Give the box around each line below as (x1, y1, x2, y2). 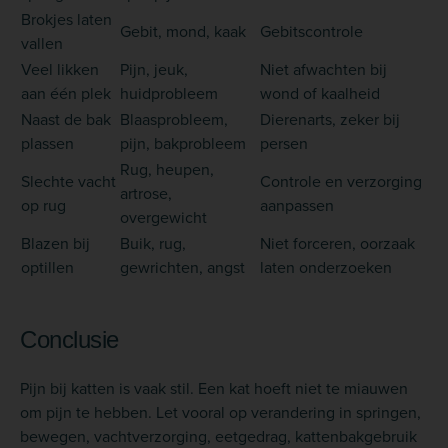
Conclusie (20, 325, 119, 353)
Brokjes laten (21, 7, 112, 30)
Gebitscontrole (260, 19, 363, 42)
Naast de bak (21, 107, 111, 130)
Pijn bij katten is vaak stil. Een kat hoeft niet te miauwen (20, 376, 408, 399)
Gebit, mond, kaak (120, 19, 246, 42)
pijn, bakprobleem (120, 131, 246, 154)
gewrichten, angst (120, 255, 245, 278)
